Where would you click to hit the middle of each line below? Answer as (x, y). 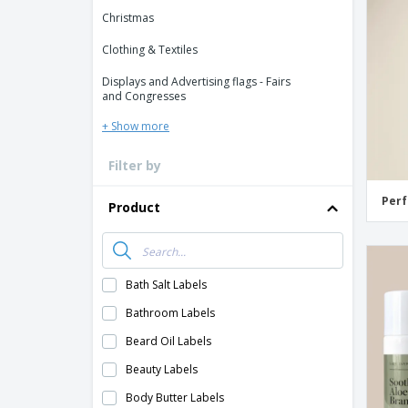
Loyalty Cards (309, 10)
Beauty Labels (162, 369)
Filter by (135, 165)
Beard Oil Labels (168, 341)
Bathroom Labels (170, 313)
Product (134, 207)
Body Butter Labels (175, 398)
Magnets (296, 65)
